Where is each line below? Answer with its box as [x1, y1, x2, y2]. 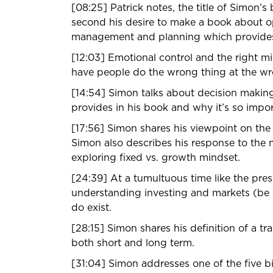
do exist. [71, 202, 112, 213]
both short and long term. [71, 238, 194, 248]
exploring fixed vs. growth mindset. [71, 152, 240, 163]
